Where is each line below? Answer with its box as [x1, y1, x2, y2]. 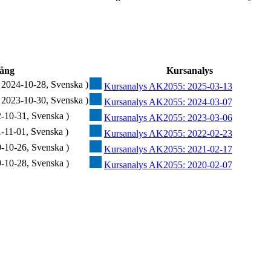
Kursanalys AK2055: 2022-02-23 [104, 128, 232, 139]
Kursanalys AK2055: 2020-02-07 [104, 160, 232, 171]
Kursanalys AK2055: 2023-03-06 [104, 113, 232, 123]
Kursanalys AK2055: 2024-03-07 [104, 97, 232, 108]
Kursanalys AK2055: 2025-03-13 [104, 81, 232, 92]
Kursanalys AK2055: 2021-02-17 [104, 144, 232, 155]
